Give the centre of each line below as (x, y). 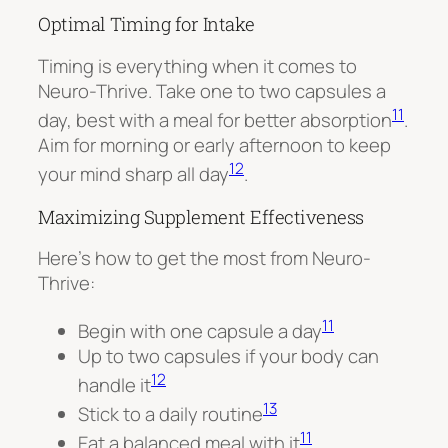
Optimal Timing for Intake (146, 24)
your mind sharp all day (133, 174)
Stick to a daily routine (170, 414)
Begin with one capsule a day (200, 330)
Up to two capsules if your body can (228, 355)
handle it (114, 385)
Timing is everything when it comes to (197, 65)
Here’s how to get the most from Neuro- (204, 258)
